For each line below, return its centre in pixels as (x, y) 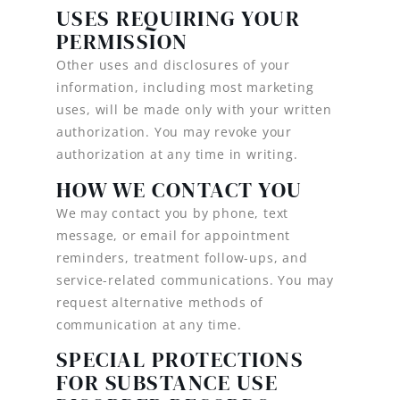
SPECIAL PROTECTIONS (180, 360)
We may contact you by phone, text (172, 212)
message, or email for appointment (173, 235)
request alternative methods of (159, 302)
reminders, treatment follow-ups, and (182, 257)
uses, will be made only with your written (194, 110)
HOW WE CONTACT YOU (179, 189)
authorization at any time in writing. (177, 154)
